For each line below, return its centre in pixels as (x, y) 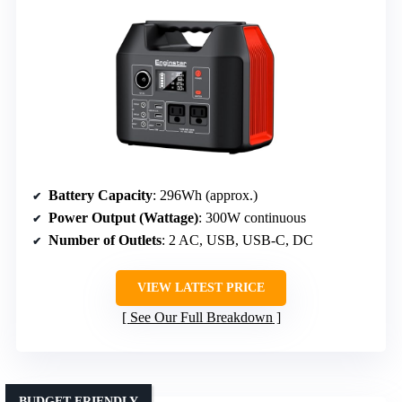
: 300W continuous (252, 217)
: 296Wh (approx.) (205, 195)
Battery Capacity (100, 195)
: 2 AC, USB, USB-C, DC (237, 240)
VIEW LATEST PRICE (201, 287)
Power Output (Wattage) (123, 217)
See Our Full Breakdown (201, 317)
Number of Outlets (105, 240)
